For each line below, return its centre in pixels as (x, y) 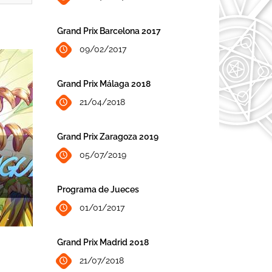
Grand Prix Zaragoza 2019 (107, 136)
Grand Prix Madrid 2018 (103, 242)
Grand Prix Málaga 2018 (104, 83)
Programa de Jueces (98, 189)
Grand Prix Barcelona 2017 (109, 31)
